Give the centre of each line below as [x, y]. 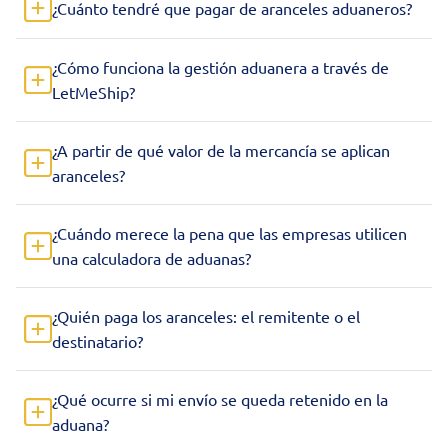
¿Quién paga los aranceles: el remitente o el [206, 316]
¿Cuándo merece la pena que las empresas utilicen [229, 233]
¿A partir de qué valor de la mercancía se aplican [221, 150]
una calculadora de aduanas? [151, 258]
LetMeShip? [93, 92]
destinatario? [97, 341]
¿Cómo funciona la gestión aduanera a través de [220, 67]
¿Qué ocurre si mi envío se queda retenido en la [220, 399]
